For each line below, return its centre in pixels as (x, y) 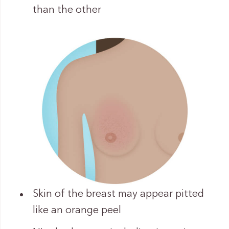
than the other (67, 10)
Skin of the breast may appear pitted (118, 194)
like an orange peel (77, 211)
